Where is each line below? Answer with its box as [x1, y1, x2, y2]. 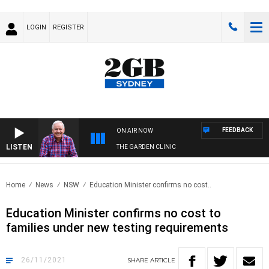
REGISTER [53, 23, 84, 31]
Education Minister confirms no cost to [6, 206, 221, 221]
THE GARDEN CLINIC [116, 144, 176, 151]
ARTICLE [150, 256, 175, 265]
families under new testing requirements [6, 220, 228, 235]
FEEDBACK [222, 127, 253, 134]
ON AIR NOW [116, 127, 153, 134]
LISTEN [6, 143, 32, 152]
